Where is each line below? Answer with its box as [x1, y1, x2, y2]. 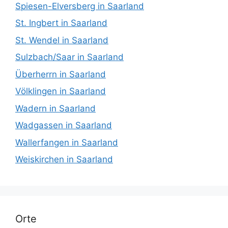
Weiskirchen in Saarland [15, 154, 113, 165]
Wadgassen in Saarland [15, 120, 112, 131]
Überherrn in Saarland [15, 69, 106, 79]
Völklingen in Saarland [15, 86, 106, 97]
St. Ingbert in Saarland [15, 18, 107, 28]
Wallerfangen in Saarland [15, 137, 118, 148]
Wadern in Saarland [15, 103, 96, 113]
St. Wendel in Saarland [15, 35, 108, 45]
